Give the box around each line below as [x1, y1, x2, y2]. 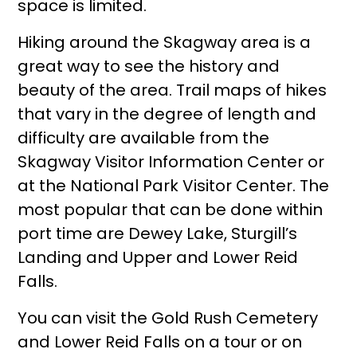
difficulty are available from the [18, 127, 270, 149]
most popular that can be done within [18, 198, 324, 221]
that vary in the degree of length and [18, 103, 317, 125]
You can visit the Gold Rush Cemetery [18, 307, 319, 329]
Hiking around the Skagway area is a [18, 31, 312, 53]
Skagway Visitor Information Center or [18, 151, 325, 173]
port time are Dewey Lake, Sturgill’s [18, 222, 298, 245]
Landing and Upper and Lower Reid [18, 246, 299, 269]
